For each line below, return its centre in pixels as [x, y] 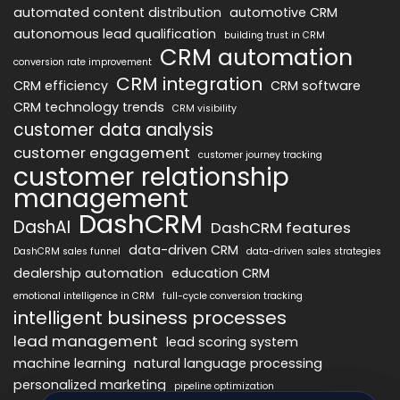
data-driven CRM [183, 250]
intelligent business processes [150, 318]
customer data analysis [113, 130]
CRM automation [256, 58]
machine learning [70, 364]
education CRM [221, 274]
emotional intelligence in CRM [84, 296]
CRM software [316, 86]
